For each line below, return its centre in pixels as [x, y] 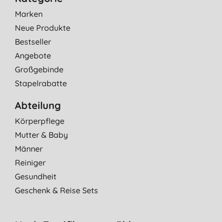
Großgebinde [39, 69]
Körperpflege [40, 121]
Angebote [33, 55]
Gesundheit [36, 176]
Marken [29, 14]
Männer [29, 148]
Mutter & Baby [41, 135]
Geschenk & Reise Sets [56, 190]
